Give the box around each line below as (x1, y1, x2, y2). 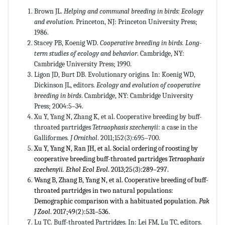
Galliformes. (34, 134, 70, 143)
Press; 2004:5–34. (34, 102, 83, 111)
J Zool (34, 207, 50, 216)
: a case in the (158, 123, 197, 132)
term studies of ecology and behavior (34, 49, 137, 58)
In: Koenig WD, (152, 70, 195, 79)
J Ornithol (70, 134, 97, 143)
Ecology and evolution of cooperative (96, 81, 200, 90)
